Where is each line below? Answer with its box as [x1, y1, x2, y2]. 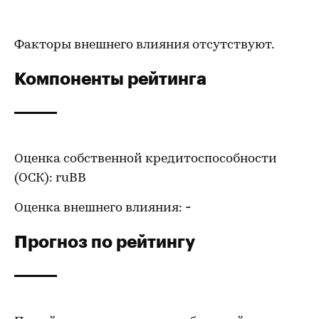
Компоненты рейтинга [14, 68, 206, 88]
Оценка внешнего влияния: [14, 202, 185, 215]
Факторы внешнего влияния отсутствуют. [14, 38, 274, 52]
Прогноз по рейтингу [14, 231, 195, 251]
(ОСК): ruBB [14, 172, 86, 185]
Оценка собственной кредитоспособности [14, 152, 277, 166]
